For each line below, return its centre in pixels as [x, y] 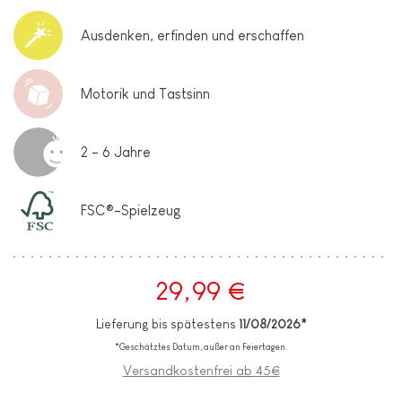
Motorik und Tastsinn [145, 93]
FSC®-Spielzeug [131, 210]
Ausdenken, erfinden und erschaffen [192, 35]
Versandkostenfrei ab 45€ [201, 371]
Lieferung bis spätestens [167, 324]
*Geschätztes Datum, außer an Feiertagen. [201, 347]
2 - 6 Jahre [116, 152]
